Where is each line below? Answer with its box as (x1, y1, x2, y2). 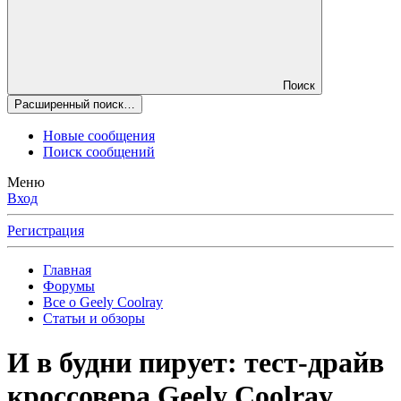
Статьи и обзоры (43, 311, 145, 327)
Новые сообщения (43, 128, 155, 144)
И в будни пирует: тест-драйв (7, 346, 384, 379)
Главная (43, 262, 91, 278)
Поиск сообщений (43, 144, 155, 160)
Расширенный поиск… (14, 98, 135, 112)
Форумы (43, 278, 95, 294)
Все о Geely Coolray (43, 294, 163, 311)
